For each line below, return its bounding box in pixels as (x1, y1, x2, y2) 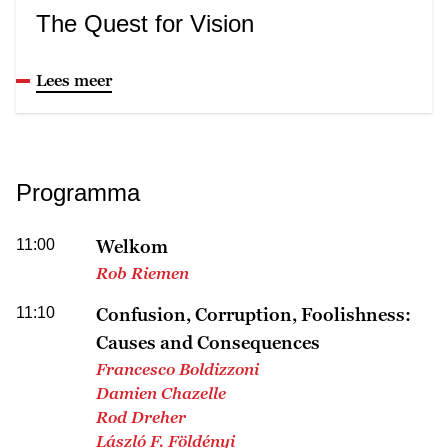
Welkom (96, 235, 168, 257)
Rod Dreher (96, 407, 186, 426)
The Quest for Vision (36, 9, 254, 37)
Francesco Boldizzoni (96, 359, 259, 378)
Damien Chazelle (96, 383, 226, 402)
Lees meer (36, 70, 112, 89)
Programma (16, 178, 140, 206)
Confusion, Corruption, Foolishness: (96, 303, 411, 325)
